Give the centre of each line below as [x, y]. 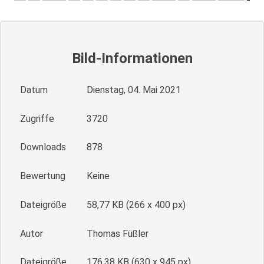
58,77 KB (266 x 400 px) [136, 204]
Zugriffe [37, 118]
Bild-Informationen [132, 58]
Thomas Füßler [117, 233]
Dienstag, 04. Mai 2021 [133, 90]
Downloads [43, 147]
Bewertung [42, 176]
